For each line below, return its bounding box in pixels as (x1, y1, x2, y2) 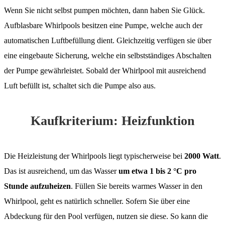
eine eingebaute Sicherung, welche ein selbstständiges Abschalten (4, 51, 211, 60)
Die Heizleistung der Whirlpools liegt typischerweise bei (4, 151, 184, 160)
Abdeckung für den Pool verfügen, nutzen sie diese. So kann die (4, 211, 208, 220)
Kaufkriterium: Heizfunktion (31, 113, 194, 128)
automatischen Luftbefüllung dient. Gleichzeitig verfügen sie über (4, 36, 211, 45)
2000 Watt (184, 151, 219, 160)
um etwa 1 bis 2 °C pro (117, 166, 196, 175)
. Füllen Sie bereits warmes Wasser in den (71, 181, 202, 190)
